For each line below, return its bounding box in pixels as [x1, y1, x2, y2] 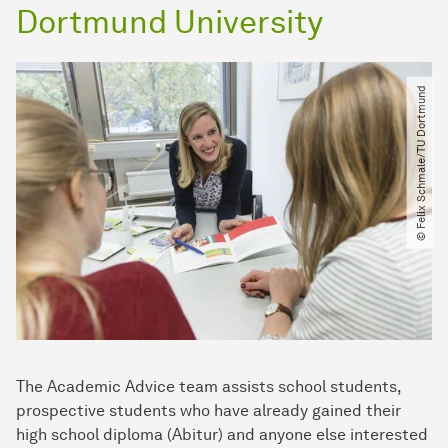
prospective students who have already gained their [16, 401, 401, 421]
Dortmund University [16, 2, 323, 42]
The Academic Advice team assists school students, [16, 377, 401, 397]
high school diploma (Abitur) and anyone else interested [16, 425, 428, 445]
